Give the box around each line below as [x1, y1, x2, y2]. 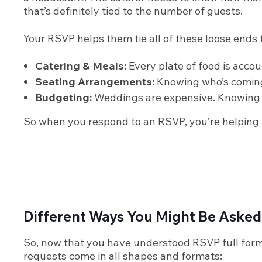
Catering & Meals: [35, 59, 126, 73]
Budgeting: [35, 91, 92, 105]
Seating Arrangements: [35, 75, 154, 89]
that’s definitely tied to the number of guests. [23, 4, 243, 18]
